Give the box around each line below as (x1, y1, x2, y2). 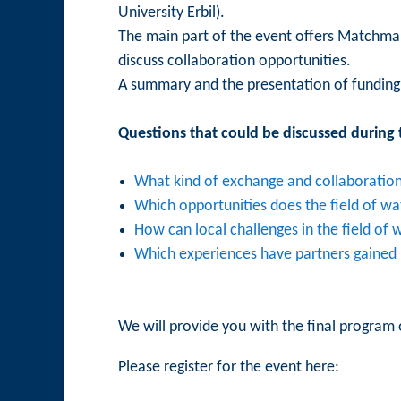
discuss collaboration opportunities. (118, 53, 351, 71)
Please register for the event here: (118, 359, 339, 377)
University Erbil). (118, 4, 228, 22)
